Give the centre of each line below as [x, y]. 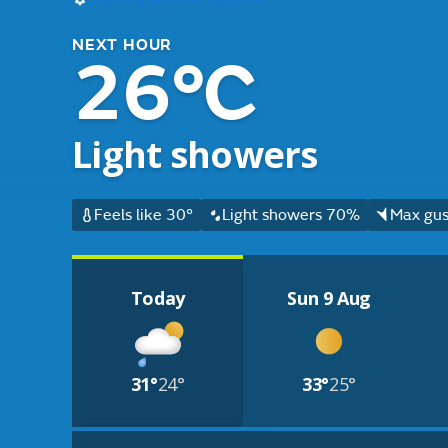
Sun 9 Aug [329, 298]
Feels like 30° [143, 215]
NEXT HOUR [122, 45]
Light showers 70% [291, 215]
